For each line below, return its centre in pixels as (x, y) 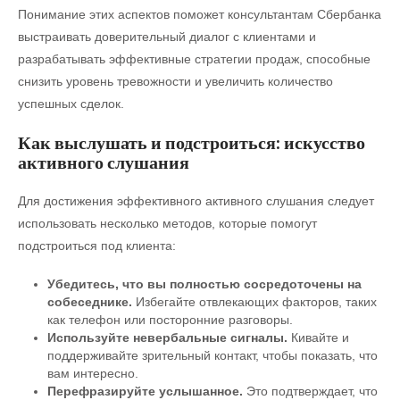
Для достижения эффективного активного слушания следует (196, 201)
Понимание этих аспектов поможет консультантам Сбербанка (200, 14)
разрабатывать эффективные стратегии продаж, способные (194, 59)
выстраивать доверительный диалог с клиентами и (167, 37)
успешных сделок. (71, 104)
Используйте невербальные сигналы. (167, 337)
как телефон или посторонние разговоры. (170, 320)
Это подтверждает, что (310, 391)
